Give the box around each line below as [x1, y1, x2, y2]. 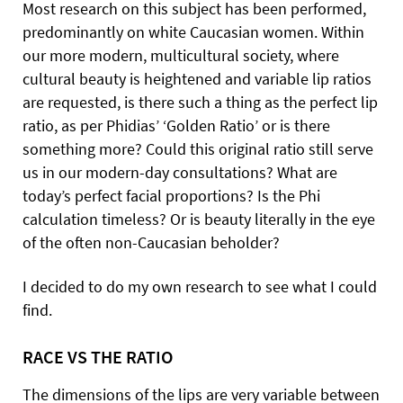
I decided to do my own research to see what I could [22, 276, 377, 297]
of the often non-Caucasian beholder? [22, 232, 280, 253]
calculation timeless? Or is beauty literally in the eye [22, 209, 375, 229]
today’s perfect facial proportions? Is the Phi [22, 185, 320, 206]
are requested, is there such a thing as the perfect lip [22, 92, 378, 112]
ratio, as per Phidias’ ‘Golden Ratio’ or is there [22, 115, 330, 136]
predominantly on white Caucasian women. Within [22, 22, 364, 42]
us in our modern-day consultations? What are [22, 162, 337, 183]
